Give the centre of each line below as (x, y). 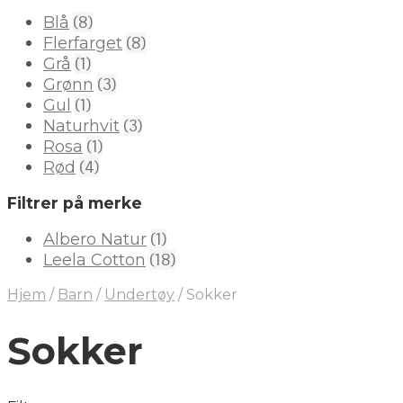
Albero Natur (95, 240)
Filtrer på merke (75, 203)
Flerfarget (83, 44)
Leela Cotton (94, 260)
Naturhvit (81, 126)
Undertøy (139, 295)
